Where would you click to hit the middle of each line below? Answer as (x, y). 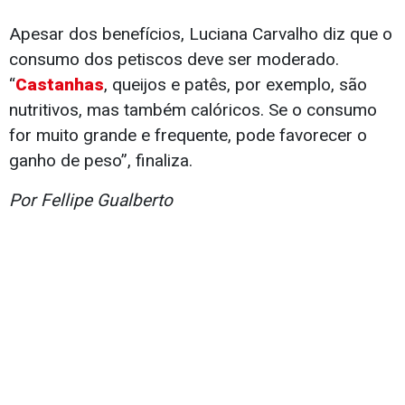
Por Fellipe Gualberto (91, 201)
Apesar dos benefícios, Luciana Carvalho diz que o (201, 34)
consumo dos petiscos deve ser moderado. (174, 60)
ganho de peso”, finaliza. (101, 161)
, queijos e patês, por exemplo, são (235, 85)
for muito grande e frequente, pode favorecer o (188, 136)
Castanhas (60, 85)
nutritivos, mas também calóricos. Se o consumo (193, 110)
